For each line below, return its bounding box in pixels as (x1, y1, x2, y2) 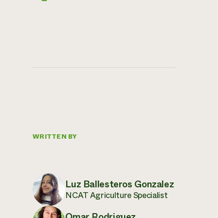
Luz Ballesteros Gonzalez (65, 178, 174, 191)
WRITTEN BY (33, 132, 77, 141)
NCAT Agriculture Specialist (65, 189, 168, 201)
